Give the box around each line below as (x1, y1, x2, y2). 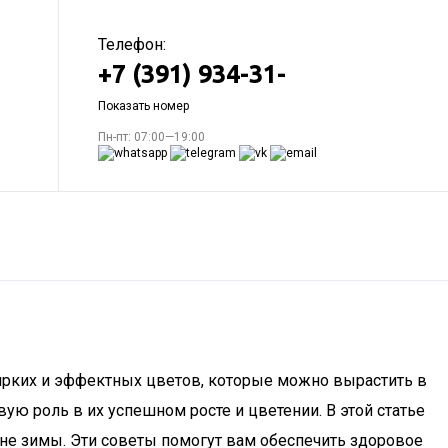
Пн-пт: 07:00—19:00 (98, 130, 205, 144)
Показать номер (98, 99, 189, 113)
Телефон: (98, 35, 166, 54)
